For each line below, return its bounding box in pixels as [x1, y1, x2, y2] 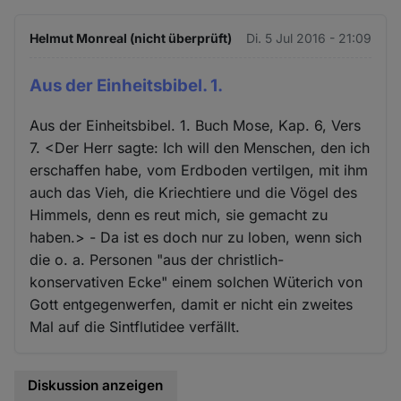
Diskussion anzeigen [28, 377, 164, 395]
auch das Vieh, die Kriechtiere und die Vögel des [30, 183, 358, 202]
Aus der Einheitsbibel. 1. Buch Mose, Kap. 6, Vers [30, 116, 362, 135]
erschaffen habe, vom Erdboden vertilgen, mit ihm [30, 161, 369, 180]
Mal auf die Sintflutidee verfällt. [30, 318, 241, 337]
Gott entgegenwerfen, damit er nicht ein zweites [30, 295, 354, 314]
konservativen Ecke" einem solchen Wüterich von [30, 273, 363, 292]
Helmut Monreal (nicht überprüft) [30, 30, 233, 46]
